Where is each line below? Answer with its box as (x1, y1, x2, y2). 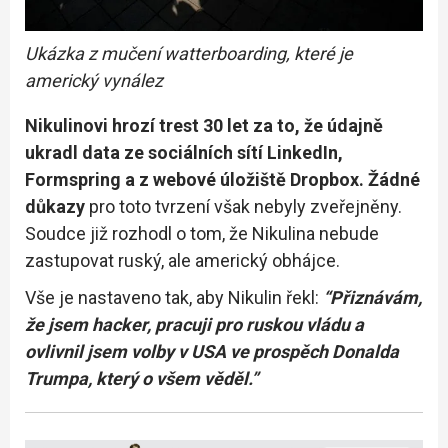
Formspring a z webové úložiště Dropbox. (25, 168, 364, 190)
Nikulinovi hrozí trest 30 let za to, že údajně (25, 114, 383, 136)
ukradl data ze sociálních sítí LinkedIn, (25, 141, 343, 163)
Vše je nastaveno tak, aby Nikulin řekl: (25, 286, 319, 308)
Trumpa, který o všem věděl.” (25, 367, 258, 389)
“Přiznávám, (319, 286, 422, 308)
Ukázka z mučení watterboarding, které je (25, 42, 353, 64)
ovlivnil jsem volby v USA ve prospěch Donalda (25, 340, 399, 362)
